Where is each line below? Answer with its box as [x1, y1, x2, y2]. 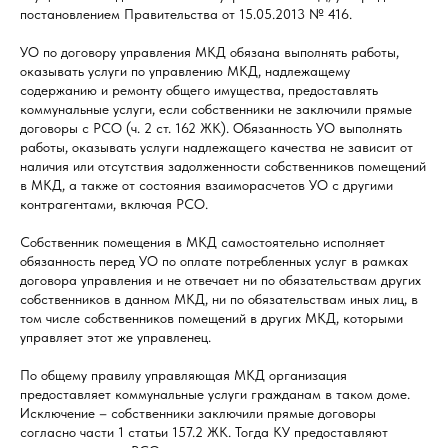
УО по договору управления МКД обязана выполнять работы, [20, 44, 399, 61]
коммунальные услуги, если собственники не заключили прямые [20, 101, 412, 118]
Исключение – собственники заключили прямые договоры [20, 405, 376, 422]
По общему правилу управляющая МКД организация [20, 367, 347, 384]
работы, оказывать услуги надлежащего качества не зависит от [20, 139, 413, 156]
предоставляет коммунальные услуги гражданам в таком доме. [20, 386, 410, 403]
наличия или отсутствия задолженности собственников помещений [20, 158, 426, 175]
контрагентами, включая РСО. [20, 196, 208, 213]
